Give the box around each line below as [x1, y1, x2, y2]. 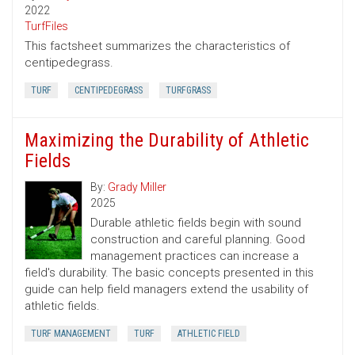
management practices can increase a [90, 249, 300, 264]
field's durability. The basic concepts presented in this [25, 265, 314, 281]
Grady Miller [108, 181, 167, 194]
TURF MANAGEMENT [31, 328, 111, 340]
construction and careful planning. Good [90, 232, 306, 247]
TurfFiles [25, 20, 68, 33]
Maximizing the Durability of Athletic [25, 129, 309, 152]
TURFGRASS [166, 85, 211, 97]
